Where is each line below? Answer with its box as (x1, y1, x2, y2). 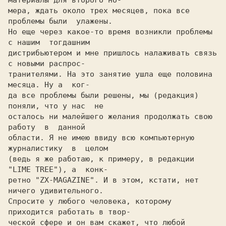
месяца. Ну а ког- (8, 80, 90, 89)
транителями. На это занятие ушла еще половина (8, 70, 212, 79)
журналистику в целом (8, 144, 108, 153)
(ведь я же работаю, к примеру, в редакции (8, 154, 194, 163)
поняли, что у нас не (8, 101, 103, 110)
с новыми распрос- (8, 59, 85, 68)
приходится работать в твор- (8, 207, 131, 216)
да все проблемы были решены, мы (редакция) (8, 91, 199, 100)
